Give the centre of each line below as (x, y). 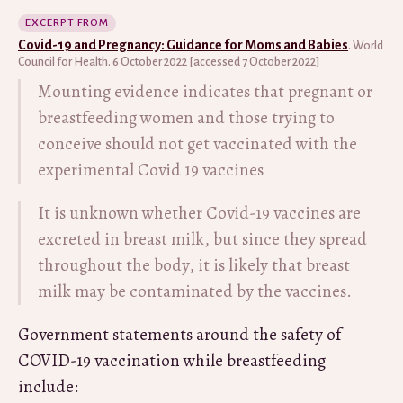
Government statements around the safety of (179, 334)
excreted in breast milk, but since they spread (202, 239)
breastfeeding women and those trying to (186, 117)
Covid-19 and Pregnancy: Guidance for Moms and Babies (183, 45)
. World (366, 45)
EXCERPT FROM (67, 22)
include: (48, 386)
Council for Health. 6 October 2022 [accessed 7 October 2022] (169, 62)
